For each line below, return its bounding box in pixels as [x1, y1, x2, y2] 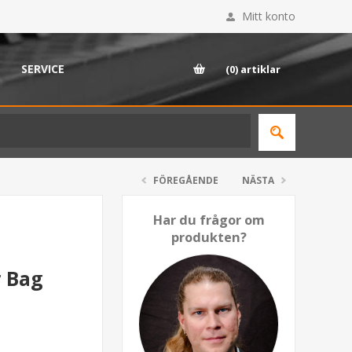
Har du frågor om [152, 211, 265, 229]
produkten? [170, 229, 247, 246]
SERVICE [21, 61, 64, 76]
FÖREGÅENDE [153, 174, 218, 187]
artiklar [240, 62, 280, 76]
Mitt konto [242, 9, 295, 24]
